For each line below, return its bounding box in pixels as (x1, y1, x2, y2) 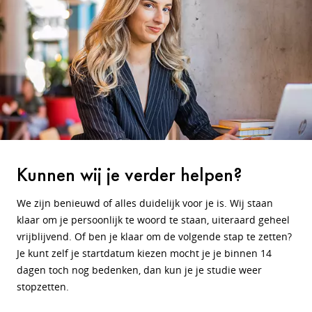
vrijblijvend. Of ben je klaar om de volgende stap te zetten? (17, 230, 292, 243)
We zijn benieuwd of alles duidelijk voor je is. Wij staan (17, 196, 273, 210)
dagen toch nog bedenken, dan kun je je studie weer (17, 263, 262, 276)
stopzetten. (17, 280, 69, 293)
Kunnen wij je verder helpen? (17, 162, 242, 187)
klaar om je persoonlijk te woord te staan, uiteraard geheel (17, 213, 290, 226)
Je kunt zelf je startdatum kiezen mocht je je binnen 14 (17, 247, 272, 260)
